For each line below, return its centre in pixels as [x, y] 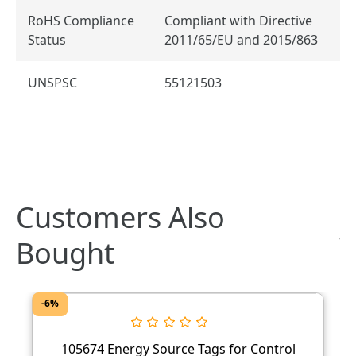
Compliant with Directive [238, 20]
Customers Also [120, 217]
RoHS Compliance [81, 20]
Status [47, 39]
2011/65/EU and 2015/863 [241, 39]
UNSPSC [54, 82]
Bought [65, 253]
